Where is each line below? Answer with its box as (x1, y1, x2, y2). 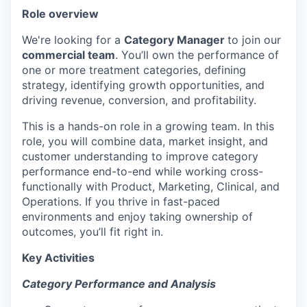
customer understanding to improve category (22, 149, 258, 163)
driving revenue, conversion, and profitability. (22, 93, 256, 107)
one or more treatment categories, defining (22, 63, 246, 77)
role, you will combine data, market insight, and (22, 134, 268, 148)
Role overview (22, 7, 99, 21)
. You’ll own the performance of (115, 48, 279, 62)
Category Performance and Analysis (22, 277, 216, 291)
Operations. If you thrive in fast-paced (22, 195, 220, 208)
